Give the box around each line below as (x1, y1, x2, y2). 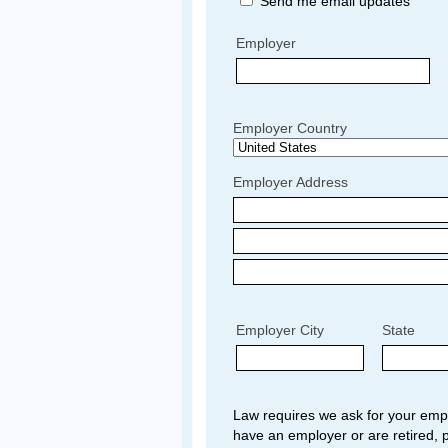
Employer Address (233, 174, 348, 191)
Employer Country (233, 119, 347, 136)
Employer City (236, 321, 324, 338)
